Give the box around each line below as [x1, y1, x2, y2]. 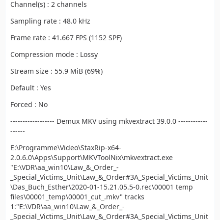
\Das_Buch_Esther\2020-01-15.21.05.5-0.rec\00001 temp [10, 182, 193, 192]
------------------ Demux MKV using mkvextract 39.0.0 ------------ [10, 116, 208, 126]
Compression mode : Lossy [10, 50, 98, 59]
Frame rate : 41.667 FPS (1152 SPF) [10, 33, 122, 42]
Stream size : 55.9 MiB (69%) [10, 66, 103, 76]
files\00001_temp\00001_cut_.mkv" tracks [10, 192, 144, 201]
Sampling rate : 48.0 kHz [10, 16, 90, 26]
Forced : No [10, 100, 48, 109]
